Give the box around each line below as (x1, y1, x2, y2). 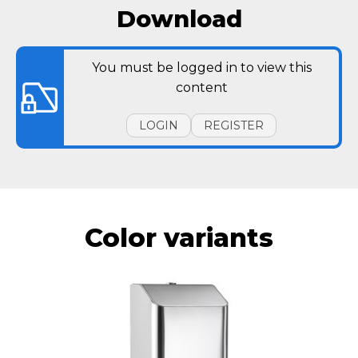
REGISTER (204, 117, 264, 133)
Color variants (85, 221, 273, 253)
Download (116, 4, 242, 33)
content (175, 79, 228, 95)
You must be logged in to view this (91, 59, 312, 75)
